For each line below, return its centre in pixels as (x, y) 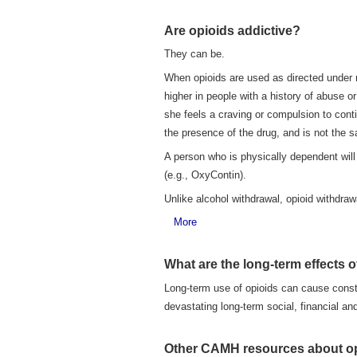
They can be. (194, 54)
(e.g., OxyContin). (205, 175)
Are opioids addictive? (232, 30)
